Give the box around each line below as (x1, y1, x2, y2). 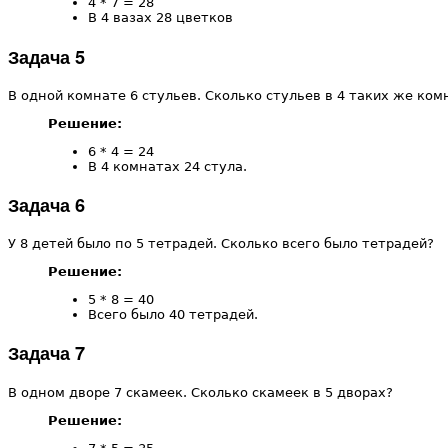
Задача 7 (8, 340, 85, 367)
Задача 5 (8, 43, 85, 70)
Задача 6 (8, 191, 85, 218)
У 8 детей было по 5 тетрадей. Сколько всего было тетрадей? (8, 236, 434, 252)
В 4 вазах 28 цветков (88, 10, 233, 26)
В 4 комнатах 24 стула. (88, 158, 247, 174)
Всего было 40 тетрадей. (88, 307, 258, 323)
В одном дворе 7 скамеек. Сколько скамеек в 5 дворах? (8, 384, 393, 400)
